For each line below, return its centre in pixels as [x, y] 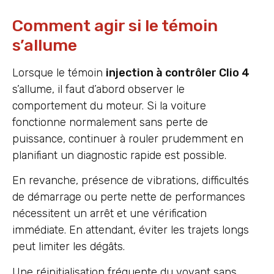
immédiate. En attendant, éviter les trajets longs [131, 230]
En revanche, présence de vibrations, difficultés [131, 181]
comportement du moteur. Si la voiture [109, 106]
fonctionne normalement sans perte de [110, 122]
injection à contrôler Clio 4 [178, 72]
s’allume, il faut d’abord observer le [98, 89]
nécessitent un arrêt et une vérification [109, 214]
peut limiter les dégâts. [68, 247]
